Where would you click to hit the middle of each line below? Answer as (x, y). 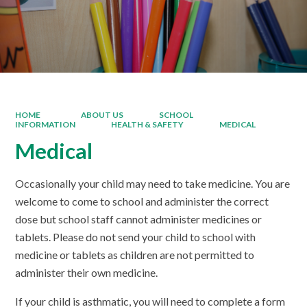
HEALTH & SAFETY (147, 124)
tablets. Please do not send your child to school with (136, 237)
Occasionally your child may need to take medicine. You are (153, 184)
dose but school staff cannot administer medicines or (139, 219)
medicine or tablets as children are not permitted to (135, 255)
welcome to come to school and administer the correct (142, 201)
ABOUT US (100, 114)
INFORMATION (46, 124)
